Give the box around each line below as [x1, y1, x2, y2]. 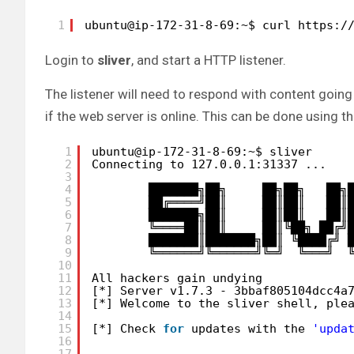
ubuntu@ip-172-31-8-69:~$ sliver [92, 144, 312, 159]
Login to [45, 52, 97, 69]
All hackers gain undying [92, 270, 262, 285]
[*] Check [92, 321, 163, 336]
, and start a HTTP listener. [131, 52, 286, 69]
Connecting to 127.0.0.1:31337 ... [92, 156, 326, 171]
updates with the [191, 321, 312, 336]
